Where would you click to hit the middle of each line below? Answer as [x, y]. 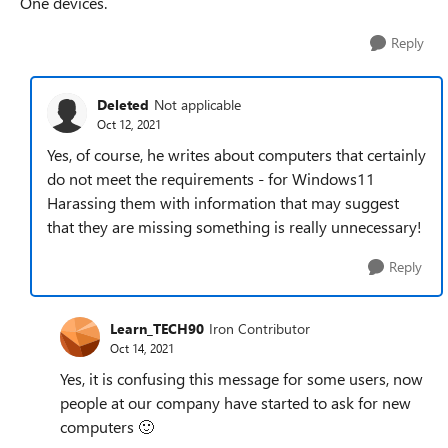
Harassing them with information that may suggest [223, 202]
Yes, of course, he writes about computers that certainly [236, 154]
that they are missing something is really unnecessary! [234, 226]
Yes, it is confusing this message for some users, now [241, 378]
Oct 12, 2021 [129, 123]
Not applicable [197, 104]
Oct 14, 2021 [142, 347]
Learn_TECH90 [157, 328]
